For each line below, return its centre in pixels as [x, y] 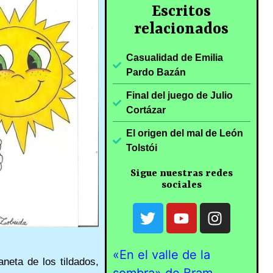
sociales [181, 185]
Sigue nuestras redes [181, 174]
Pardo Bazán [156, 73]
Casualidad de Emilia [175, 58]
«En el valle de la [161, 255]
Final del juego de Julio [180, 96]
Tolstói [142, 148]
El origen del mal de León [185, 133]
